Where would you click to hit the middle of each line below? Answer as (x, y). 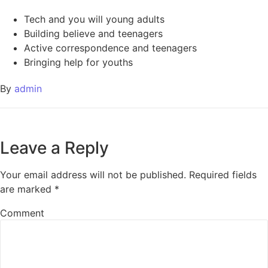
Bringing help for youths (78, 63)
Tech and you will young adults (94, 19)
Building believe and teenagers (93, 34)
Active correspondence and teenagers (110, 48)
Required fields (223, 175)
